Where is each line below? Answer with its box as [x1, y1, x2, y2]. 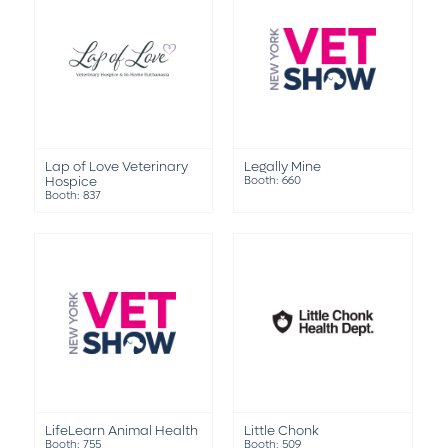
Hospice [44, 172, 97, 190]
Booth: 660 [244, 172, 302, 188]
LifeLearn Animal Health [44, 421, 198, 439]
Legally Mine [244, 157, 322, 175]
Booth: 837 [44, 187, 101, 203]
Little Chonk [244, 421, 320, 439]
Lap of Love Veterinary [44, 157, 188, 175]
